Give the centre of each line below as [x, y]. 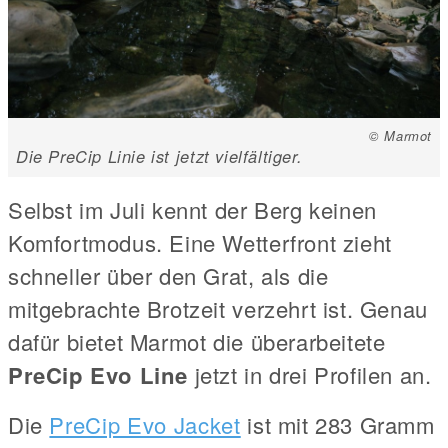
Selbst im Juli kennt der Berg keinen [192, 210]
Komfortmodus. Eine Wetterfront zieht [200, 243]
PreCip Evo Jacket [145, 425]
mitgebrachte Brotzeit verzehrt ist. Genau [218, 309]
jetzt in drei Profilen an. [310, 375]
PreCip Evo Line [98, 375]
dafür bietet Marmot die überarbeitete [197, 342]
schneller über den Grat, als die [168, 276]
